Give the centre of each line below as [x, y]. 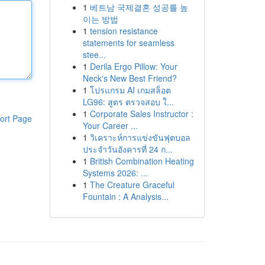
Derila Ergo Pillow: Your [133, 66]
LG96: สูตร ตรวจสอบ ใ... [128, 102]
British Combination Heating [142, 161]
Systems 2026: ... [115, 173]
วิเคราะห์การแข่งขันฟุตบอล [140, 137]
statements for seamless [128, 43]
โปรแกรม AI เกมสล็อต [130, 90]
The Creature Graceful [132, 185]
